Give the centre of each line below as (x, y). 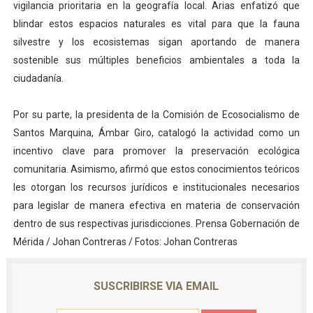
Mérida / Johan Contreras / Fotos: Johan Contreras (125, 242)
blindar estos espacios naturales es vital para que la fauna (156, 24)
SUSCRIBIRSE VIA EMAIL (156, 286)
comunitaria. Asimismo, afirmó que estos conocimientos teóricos (156, 169)
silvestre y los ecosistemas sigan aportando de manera (156, 42)
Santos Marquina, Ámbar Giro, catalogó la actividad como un (156, 133)
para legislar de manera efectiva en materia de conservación (156, 206)
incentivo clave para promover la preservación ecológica (156, 151)
